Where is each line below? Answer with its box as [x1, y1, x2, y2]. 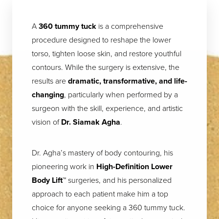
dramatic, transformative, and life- [68, 75, 187, 87]
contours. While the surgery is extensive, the [32, 61, 179, 73]
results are [32, 75, 68, 87]
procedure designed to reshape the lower [32, 34, 171, 45]
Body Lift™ [32, 174, 68, 186]
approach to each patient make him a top [32, 188, 168, 199]
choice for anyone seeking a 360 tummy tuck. [32, 201, 185, 213]
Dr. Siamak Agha [61, 116, 120, 128]
